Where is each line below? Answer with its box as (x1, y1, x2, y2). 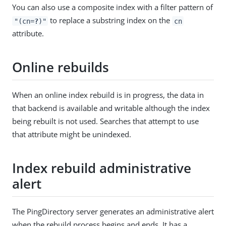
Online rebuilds (12, 58, 109, 76)
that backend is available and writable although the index (12, 103, 210, 114)
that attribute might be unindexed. (12, 129, 131, 140)
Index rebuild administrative (12, 158, 191, 177)
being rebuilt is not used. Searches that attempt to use (12, 116, 199, 127)
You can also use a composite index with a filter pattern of (12, 2, 213, 13)
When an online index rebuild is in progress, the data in (12, 90, 204, 100)
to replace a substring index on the (48, 15, 173, 26)
